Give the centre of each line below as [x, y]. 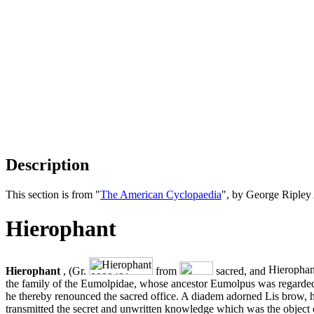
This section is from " [53, 194]
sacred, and [241, 271]
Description [47, 164]
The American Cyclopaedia [161, 194]
